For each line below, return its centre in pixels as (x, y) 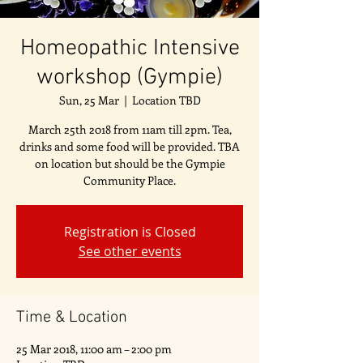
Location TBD (166, 100)
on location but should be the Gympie (130, 163)
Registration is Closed (130, 231)
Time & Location (72, 317)
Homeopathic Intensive (130, 48)
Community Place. (130, 180)
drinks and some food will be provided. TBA (130, 146)
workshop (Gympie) (130, 77)
